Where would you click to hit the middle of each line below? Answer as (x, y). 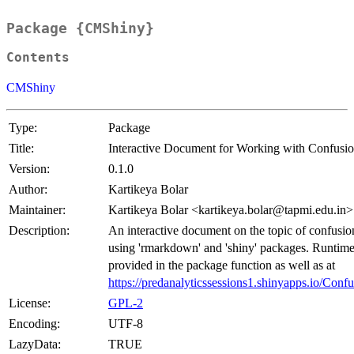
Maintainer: (37, 210)
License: (30, 303)
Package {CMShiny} (80, 28)
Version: (29, 169)
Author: (28, 190)
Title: (21, 149)
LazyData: (35, 345)
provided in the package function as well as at (222, 265)
